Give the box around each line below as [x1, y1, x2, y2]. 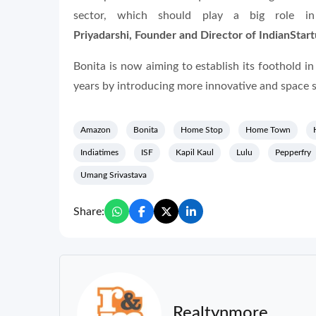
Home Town [245, 126, 291, 134]
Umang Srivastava [80, 171, 147, 179]
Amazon [80, 126, 111, 134]
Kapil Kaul [176, 148, 214, 157]
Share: [73, 205, 104, 217]
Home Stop [181, 126, 223, 134]
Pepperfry [275, 148, 311, 157]
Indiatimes [80, 148, 119, 157]
